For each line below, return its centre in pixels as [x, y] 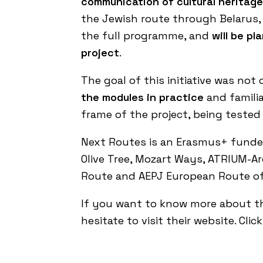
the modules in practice [142, 97]
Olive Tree [105, 159]
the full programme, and [146, 36]
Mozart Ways [169, 159]
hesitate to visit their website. [160, 220]
